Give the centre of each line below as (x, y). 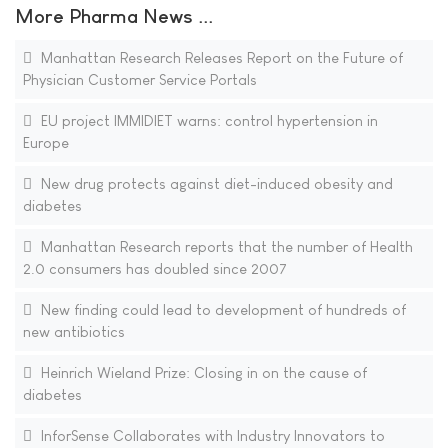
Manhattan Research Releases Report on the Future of (219, 58)
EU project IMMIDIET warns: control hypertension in (207, 121)
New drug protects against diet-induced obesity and (214, 184)
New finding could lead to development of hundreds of (221, 310)
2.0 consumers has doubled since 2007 (154, 269)
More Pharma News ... (114, 16)
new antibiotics (73, 332)
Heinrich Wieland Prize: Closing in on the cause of (201, 373)
